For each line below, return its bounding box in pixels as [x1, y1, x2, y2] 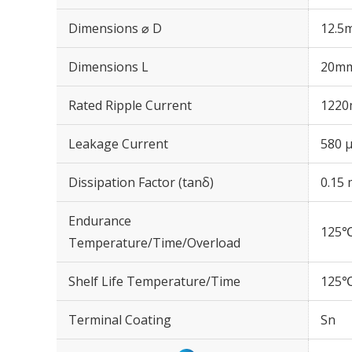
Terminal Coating [68, 311, 171, 328]
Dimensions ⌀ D [68, 20, 162, 37]
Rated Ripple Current [68, 97, 192, 114]
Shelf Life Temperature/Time [68, 273, 240, 290]
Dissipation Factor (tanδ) [68, 174, 214, 191]
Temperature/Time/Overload [68, 234, 240, 251]
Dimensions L [68, 58, 148, 75]
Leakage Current [68, 135, 168, 152]
